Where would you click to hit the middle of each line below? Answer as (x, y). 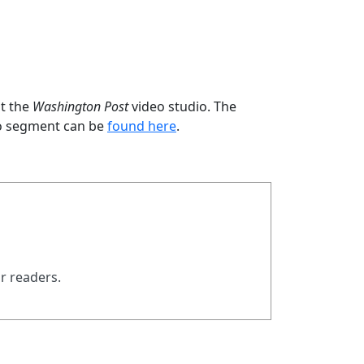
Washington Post (80, 106)
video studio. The (182, 106)
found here (142, 126)
